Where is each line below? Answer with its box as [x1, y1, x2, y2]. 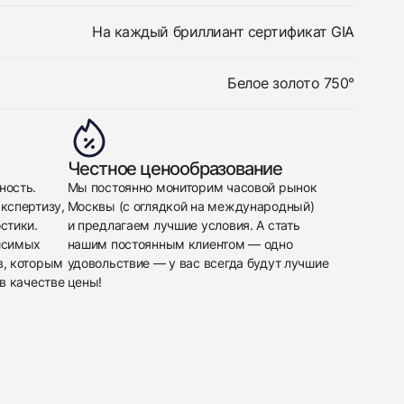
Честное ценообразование [67, 158, 282, 179]
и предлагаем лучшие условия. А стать [67, 217, 300, 233]
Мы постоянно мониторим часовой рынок [67, 179, 317, 195]
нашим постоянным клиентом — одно [67, 236, 293, 252]
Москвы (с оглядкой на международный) [67, 198, 315, 214]
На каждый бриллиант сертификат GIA [92, 23, 354, 41]
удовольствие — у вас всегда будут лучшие [67, 255, 329, 271]
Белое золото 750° [227, 74, 354, 92]
